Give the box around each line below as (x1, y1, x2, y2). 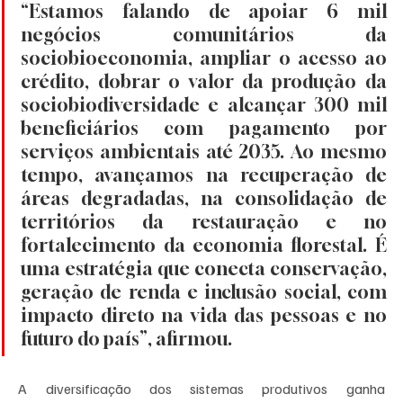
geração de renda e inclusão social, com (21, 281, 387, 304)
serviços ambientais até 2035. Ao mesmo (21, 140, 387, 164)
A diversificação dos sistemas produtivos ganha (18, 380, 385, 399)
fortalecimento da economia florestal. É (21, 234, 387, 257)
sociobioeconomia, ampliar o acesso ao (21, 47, 387, 70)
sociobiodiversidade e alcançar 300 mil (21, 94, 387, 117)
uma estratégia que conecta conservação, (21, 257, 387, 281)
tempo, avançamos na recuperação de (21, 164, 387, 187)
